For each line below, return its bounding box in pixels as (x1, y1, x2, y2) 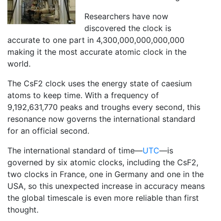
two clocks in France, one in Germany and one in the (7, 169, 204, 179)
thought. (7, 204, 38, 215)
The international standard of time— (7, 145, 143, 155)
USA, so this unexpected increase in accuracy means (7, 181, 205, 191)
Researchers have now (84, 11, 168, 21)
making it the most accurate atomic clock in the (7, 46, 186, 57)
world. (7, 58, 31, 69)
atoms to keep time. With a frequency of (7, 90, 159, 100)
